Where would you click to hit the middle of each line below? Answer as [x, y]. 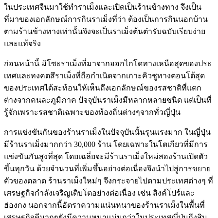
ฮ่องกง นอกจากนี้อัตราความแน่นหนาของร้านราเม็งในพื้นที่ [104, 205]
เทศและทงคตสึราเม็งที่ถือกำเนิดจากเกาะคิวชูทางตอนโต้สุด [104, 76]
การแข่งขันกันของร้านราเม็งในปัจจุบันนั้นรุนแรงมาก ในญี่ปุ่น [107, 132]
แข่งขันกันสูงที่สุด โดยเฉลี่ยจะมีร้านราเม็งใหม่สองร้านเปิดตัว [106, 157]
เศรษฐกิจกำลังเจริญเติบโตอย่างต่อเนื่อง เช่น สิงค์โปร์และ [99, 193]
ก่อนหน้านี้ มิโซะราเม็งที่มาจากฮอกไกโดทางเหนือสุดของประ [108, 64]
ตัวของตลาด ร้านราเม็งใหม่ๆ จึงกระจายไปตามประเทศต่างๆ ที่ [109, 181]
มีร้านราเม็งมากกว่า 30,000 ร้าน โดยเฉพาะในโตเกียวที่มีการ [106, 145]
